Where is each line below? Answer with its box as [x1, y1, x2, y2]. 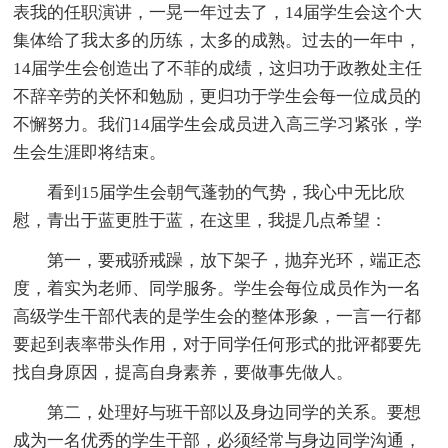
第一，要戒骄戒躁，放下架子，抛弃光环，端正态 [47, 251, 422, 271]
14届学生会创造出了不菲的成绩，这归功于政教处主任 [13, 59, 423, 79]
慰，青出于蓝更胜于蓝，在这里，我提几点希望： [13, 211, 388, 231]
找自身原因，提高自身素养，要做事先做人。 [13, 363, 354, 383]
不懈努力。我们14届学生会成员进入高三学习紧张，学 [13, 115, 423, 135]
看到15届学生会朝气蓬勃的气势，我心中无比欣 [47, 183, 406, 203]
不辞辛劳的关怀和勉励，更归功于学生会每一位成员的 [13, 87, 422, 107]
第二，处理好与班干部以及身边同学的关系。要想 [47, 403, 422, 423]
